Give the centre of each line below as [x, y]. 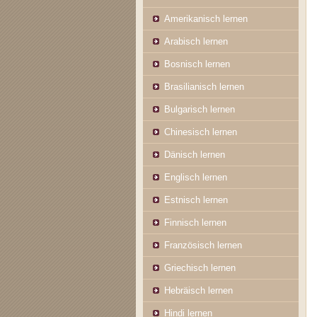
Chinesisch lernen [201, 132]
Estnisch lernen [196, 200]
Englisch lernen [196, 177]
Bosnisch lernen [197, 64]
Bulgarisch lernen [200, 109]
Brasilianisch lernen [204, 87]
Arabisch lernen [196, 41]
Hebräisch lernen [198, 290]
